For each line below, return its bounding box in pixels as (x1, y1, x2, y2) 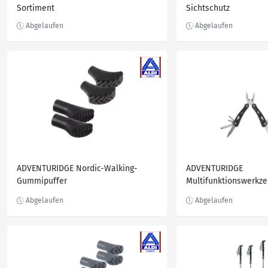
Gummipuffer (17, 176, 67, 186)
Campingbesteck (186, 188, 249, 199)
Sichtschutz (186, 3, 230, 13)
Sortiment (17, 3, 54, 13)
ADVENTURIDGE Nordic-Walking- (17, 163, 138, 173)
